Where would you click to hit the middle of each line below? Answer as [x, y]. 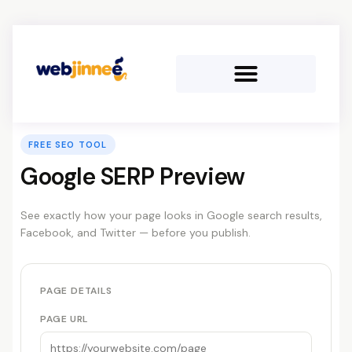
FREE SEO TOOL [68, 145]
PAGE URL [64, 319]
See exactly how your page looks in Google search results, [171, 215]
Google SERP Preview [133, 176]
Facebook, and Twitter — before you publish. [136, 233]
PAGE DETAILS [76, 291]
